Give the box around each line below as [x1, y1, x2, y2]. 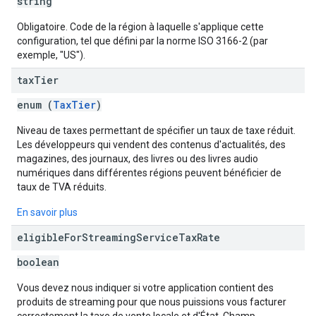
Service [136, 231, 178, 244]
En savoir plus [17, 207, 78, 218]
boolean [17, 255, 59, 269]
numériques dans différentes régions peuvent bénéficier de [17, 167, 281, 178]
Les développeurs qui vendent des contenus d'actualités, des [17, 139, 286, 150]
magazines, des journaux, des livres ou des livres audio [17, 153, 258, 164]
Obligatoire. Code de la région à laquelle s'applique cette [17, 21, 264, 32]
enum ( [17, 98, 53, 111]
